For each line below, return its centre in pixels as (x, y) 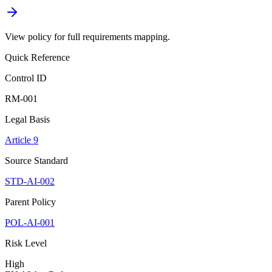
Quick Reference (37, 58)
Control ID (26, 78)
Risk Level (26, 243)
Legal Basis (27, 120)
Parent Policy (30, 202)
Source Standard (36, 161)
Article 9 (22, 140)
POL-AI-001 (30, 223)
